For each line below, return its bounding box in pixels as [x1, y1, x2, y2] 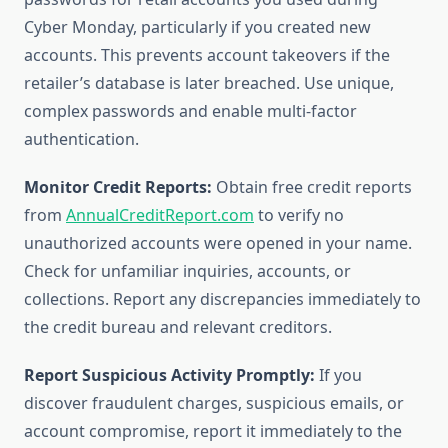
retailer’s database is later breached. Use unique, [24, 72, 394, 95]
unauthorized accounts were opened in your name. [24, 232, 412, 255]
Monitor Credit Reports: [24, 176, 212, 199]
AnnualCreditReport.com [66, 204, 254, 227]
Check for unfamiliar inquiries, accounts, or [24, 260, 351, 283]
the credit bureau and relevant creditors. [24, 316, 332, 339]
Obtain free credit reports [212, 176, 412, 199]
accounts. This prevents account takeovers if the [24, 44, 390, 67]
